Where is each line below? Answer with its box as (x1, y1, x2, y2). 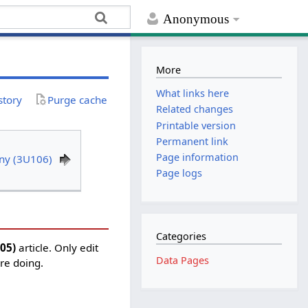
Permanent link (156, 134, 229, 148)
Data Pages (156, 253, 210, 267)
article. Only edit (16, 240, 99, 254)
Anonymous (163, 12, 230, 27)
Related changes (156, 102, 234, 116)
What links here (156, 87, 230, 100)
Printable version (156, 118, 236, 132)
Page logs (156, 166, 203, 180)
